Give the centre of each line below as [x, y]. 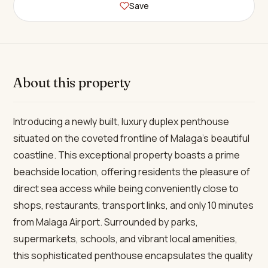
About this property [72, 83]
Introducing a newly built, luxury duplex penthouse [121, 121]
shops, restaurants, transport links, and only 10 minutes [134, 205]
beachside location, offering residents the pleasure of [132, 172]
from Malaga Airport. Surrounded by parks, [106, 222]
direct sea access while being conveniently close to [126, 188]
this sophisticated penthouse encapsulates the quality [133, 255]
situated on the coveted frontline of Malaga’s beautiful [132, 138]
